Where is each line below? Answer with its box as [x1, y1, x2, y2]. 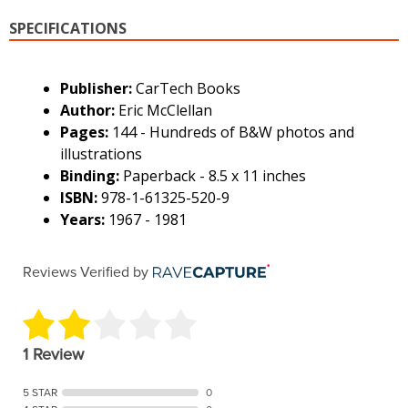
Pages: [60, 122, 109, 142]
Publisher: [60, 78, 133, 98]
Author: [60, 100, 116, 120]
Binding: [60, 166, 120, 186]
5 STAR [23, 386, 57, 399]
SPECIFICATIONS [9, 18, 127, 39]
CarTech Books [136, 78, 241, 98]
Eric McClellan [118, 100, 213, 120]
